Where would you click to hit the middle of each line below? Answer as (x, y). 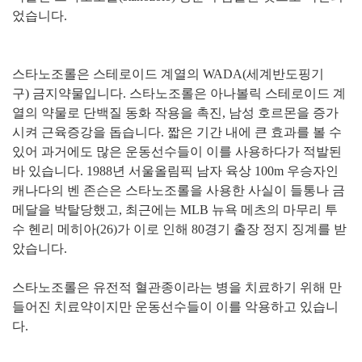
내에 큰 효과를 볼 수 (282, 133)
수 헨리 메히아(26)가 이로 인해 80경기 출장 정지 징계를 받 (179, 229)
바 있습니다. (49, 171)
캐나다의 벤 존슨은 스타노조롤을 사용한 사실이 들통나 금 (179, 191)
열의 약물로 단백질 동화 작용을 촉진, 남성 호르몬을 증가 (175, 113)
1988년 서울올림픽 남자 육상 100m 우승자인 (213, 171)
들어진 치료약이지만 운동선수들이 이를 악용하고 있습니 (175, 307)
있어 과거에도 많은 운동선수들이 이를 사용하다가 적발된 (177, 152)
